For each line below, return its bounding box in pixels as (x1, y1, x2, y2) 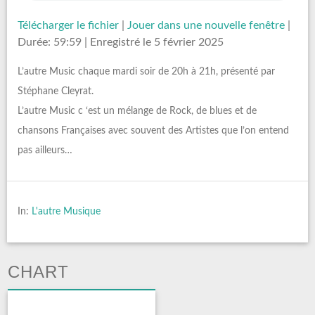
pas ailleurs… (18, 145, 72, 155)
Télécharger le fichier (18, 19, 119, 31)
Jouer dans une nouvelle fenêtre (127, 19, 285, 31)
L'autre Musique (32, 206, 101, 217)
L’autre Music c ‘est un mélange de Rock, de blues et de (18, 105, 257, 116)
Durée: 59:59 (18, 36, 82, 48)
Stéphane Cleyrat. (18, 86, 94, 96)
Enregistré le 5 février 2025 (90, 36, 224, 48)
